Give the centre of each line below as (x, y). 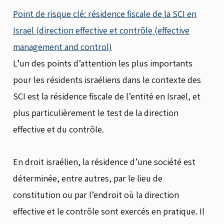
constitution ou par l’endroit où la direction (96, 194)
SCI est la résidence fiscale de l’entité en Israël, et (107, 96)
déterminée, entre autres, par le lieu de (88, 178)
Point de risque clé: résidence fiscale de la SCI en (105, 14)
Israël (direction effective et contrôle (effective (101, 30)
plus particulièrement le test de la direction (96, 113)
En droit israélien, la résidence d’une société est (104, 161)
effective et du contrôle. (58, 129)
